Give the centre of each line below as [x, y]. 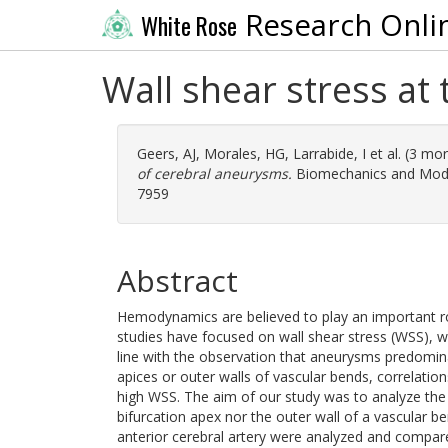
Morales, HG [244, 153]
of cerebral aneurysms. [214, 173]
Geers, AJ [166, 153]
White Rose [188, 25]
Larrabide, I [329, 153]
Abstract [177, 280]
